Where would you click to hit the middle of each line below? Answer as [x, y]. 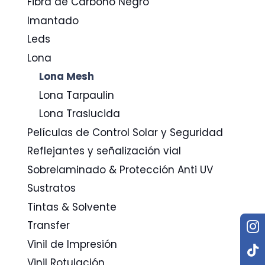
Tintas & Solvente [72, 207]
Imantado [53, 20]
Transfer [48, 226]
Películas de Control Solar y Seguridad [125, 132]
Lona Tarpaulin [77, 95]
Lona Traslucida [80, 114]
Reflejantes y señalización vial [104, 151]
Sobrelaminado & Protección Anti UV [120, 169]
